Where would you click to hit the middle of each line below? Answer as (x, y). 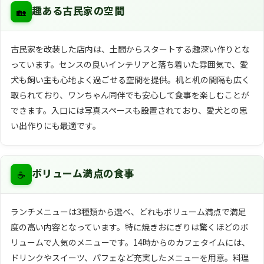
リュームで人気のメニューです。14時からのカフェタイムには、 (130, 242)
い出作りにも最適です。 (55, 125)
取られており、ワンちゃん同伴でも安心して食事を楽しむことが (130, 95)
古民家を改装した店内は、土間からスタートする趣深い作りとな (130, 49)
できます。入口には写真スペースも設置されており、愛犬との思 (129, 110)
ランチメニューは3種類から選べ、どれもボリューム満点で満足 (128, 212)
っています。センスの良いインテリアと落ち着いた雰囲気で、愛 (129, 64)
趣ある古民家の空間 (78, 12)
